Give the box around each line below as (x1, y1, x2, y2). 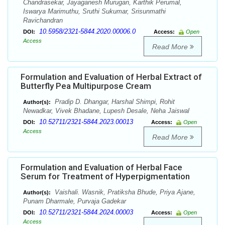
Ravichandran (23, 17, 63, 25)
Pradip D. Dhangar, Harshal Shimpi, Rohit (53, 98, 175, 106)
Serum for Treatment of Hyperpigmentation (21, 171, 190, 182)
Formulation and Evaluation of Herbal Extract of (21, 72, 202, 82)
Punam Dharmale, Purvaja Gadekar (23, 197, 126, 205)
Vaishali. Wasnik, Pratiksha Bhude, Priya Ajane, (53, 188, 195, 196)
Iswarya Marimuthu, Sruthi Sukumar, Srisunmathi (23, 8, 166, 16)
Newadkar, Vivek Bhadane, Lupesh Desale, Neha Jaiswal (23, 107, 189, 115)
